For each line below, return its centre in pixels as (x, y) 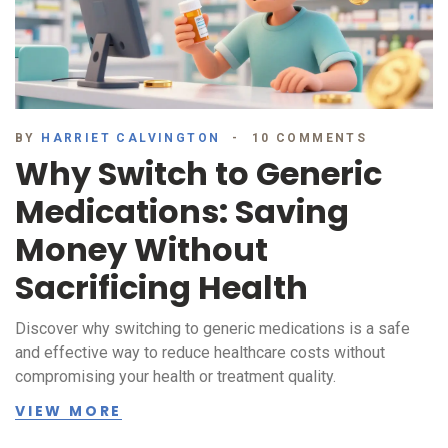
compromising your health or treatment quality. (175, 377)
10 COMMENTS (309, 138)
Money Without (141, 250)
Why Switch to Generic (198, 174)
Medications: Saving (182, 212)
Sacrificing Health (161, 288)
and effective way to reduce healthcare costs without (200, 353)
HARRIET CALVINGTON (131, 138)
